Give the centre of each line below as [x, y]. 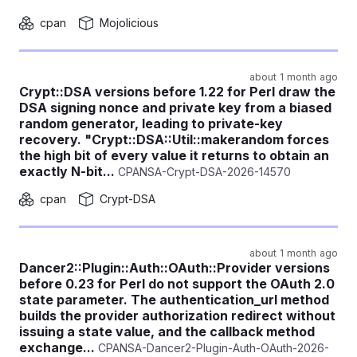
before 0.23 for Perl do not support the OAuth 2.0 [177, 284]
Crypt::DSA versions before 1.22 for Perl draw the [177, 92]
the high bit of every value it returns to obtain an [174, 155]
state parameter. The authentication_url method [174, 300]
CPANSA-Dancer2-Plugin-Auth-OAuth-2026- [212, 348]
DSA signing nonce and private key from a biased [175, 108]
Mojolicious [129, 23]
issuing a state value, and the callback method [167, 331]
